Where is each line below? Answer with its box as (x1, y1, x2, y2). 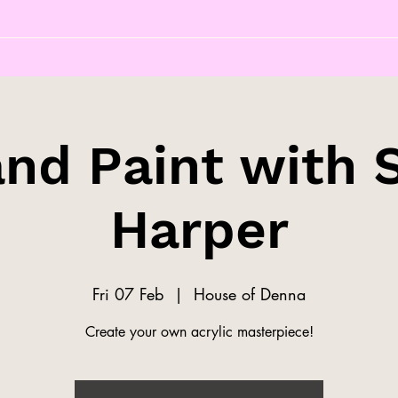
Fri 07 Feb (92, 283, 163, 305)
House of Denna (194, 283, 306, 305)
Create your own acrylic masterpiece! (84, 322, 314, 341)
